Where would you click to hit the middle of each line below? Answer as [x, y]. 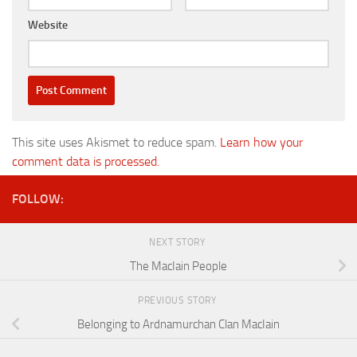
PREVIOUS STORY [178, 301]
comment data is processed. [86, 162]
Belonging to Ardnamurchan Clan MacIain [178, 325]
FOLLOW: [38, 199]
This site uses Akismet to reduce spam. [116, 143]
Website [48, 25]
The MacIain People [178, 267]
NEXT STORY [178, 243]
